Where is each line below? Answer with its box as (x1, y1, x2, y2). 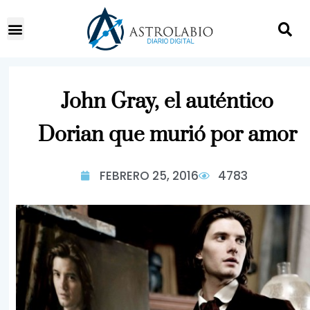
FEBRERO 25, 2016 (100, 167, 199, 184)
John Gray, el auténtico (61, 89, 273, 115)
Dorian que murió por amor (37, 122, 297, 148)
